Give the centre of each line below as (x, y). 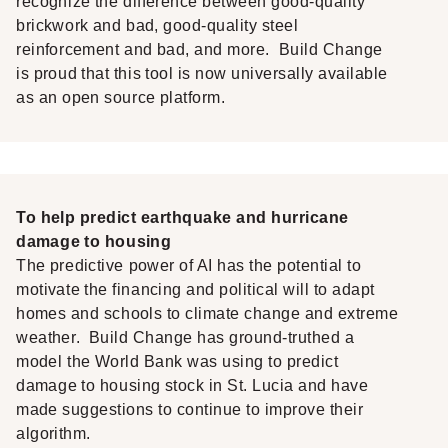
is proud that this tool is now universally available (202, 73)
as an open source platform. (121, 97)
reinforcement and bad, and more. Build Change (199, 49)
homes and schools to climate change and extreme (207, 313)
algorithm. (60, 433)
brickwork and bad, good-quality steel (157, 25)
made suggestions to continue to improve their (190, 409)
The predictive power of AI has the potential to (189, 265)
